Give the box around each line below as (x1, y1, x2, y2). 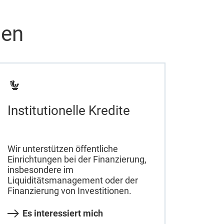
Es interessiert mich (22, 207, 103, 218)
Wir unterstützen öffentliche (7, 143, 118, 154)
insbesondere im (7, 164, 73, 175)
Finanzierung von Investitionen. (7, 185, 131, 196)
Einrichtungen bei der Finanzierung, (7, 153, 146, 164)
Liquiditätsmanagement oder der (7, 174, 138, 185)
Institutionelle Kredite (7, 103, 130, 118)
